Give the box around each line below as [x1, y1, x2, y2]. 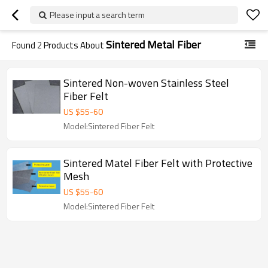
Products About [42, 38, 106, 52]
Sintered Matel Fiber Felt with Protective [63, 155, 252, 171]
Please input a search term [50, 8, 145, 21]
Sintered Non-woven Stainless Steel [63, 75, 229, 91]
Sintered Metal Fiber [106, 36, 201, 53]
